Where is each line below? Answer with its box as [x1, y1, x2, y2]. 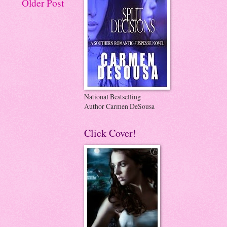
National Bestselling [84, 91, 141, 101]
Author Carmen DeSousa [84, 101, 155, 111]
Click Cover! [84, 126, 136, 140]
